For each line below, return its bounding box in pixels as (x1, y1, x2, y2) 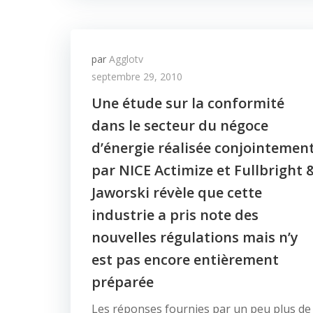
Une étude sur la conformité (92, 94, 284, 112)
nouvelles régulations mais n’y (92, 228, 298, 247)
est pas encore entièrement (92, 250, 279, 269)
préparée (92, 272, 154, 291)
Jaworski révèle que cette (92, 183, 262, 202)
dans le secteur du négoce (92, 116, 268, 135)
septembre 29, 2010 (92, 70, 182, 83)
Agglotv (109, 52, 143, 66)
